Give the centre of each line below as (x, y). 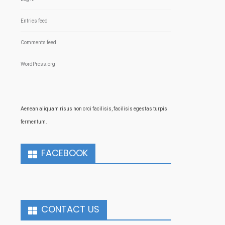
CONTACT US (70, 209)
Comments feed (38, 43)
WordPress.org (38, 64)
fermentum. (34, 122)
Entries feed (34, 21)
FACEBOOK (65, 153)
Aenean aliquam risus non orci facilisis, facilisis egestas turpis (94, 109)
